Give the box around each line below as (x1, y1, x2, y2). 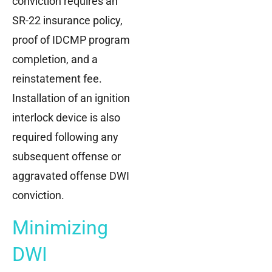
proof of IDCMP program (12, 33, 130, 47)
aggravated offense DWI (12, 169, 129, 183)
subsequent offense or (12, 150, 121, 163)
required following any (12, 131, 118, 144)
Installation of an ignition (12, 92, 130, 105)
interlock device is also (12, 111, 120, 124)
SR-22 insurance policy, (12, 14, 123, 27)
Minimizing (12, 216, 108, 239)
